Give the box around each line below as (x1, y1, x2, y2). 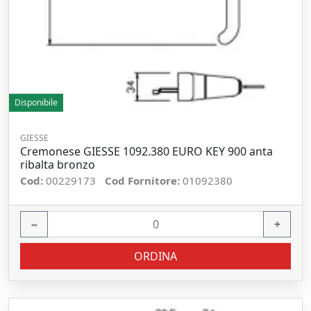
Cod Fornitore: (105, 174, 183, 187)
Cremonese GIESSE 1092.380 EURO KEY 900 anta (20, 144, 273, 159)
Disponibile (15, 96, 58, 108)
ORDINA (134, 249, 177, 264)
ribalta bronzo (20, 157, 95, 172)
